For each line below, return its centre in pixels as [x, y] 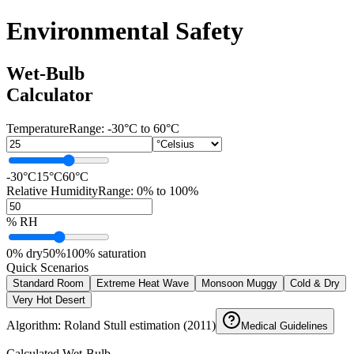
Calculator [50, 94]
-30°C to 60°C [143, 128]
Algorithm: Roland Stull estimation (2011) [111, 325]
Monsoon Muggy [239, 283]
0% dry [24, 253]
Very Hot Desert [49, 299]
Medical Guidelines [284, 326]
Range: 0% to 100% [148, 190]
